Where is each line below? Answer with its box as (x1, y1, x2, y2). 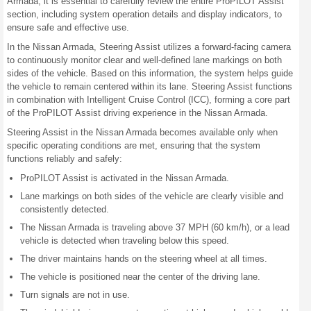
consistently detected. (20, 204, 109, 215)
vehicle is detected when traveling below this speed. (20, 235, 229, 246)
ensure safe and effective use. (7, 22, 129, 33)
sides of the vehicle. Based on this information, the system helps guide (7, 68, 293, 78)
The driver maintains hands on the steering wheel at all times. (20, 253, 267, 264)
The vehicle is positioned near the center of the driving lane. (20, 271, 260, 282)
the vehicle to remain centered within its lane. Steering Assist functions (7, 81, 292, 92)
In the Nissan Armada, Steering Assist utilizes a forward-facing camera (7, 42, 291, 52)
